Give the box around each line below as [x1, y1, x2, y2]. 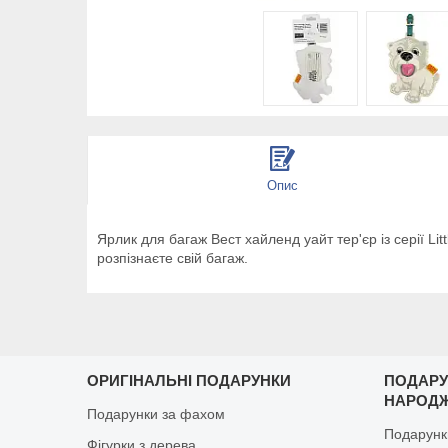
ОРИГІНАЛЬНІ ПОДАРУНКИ [87, 371, 292, 389]
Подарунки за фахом [87, 405, 226, 422]
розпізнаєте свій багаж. [97, 249, 248, 266]
